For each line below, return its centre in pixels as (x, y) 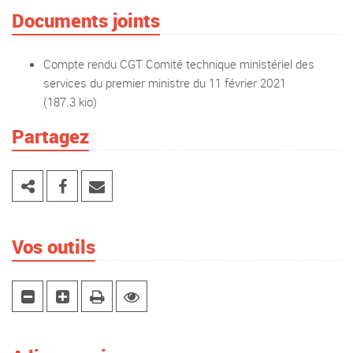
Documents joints (86, 20)
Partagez (50, 136)
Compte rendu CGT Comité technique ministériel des (179, 64)
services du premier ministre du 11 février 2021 (165, 83)
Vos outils (54, 247)
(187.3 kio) (70, 102)
